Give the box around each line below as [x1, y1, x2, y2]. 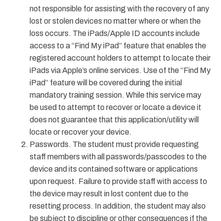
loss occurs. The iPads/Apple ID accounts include [30, 29, 200, 37]
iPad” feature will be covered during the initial [30, 78, 182, 87]
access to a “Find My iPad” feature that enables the [30, 41, 206, 50]
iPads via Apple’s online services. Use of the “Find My [30, 66, 211, 74]
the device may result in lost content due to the [30, 189, 188, 198]
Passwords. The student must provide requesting [30, 140, 199, 148]
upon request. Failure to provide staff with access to [30, 177, 207, 185]
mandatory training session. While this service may [30, 91, 201, 99]
